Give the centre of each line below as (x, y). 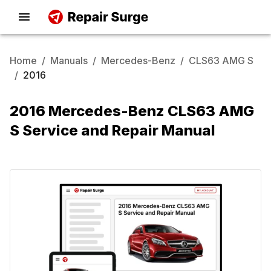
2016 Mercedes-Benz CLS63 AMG (132, 111)
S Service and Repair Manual (113, 130)
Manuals (69, 60)
